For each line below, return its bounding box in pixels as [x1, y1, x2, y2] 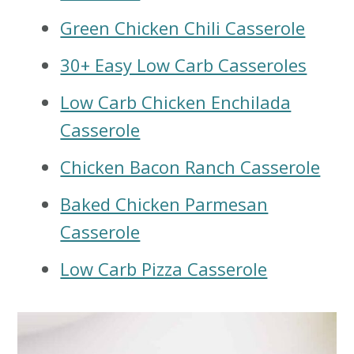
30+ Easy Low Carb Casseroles [60, 53, 307, 77]
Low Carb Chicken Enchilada [60, 90, 292, 115]
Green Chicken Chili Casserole [60, 16, 306, 40]
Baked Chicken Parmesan [60, 192, 269, 217]
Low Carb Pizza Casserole [60, 257, 268, 281]
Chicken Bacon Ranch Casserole [60, 155, 321, 179]
